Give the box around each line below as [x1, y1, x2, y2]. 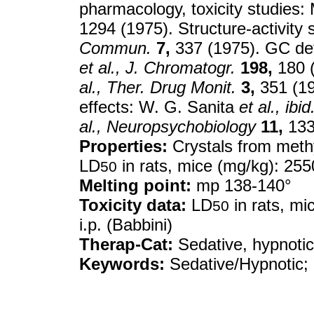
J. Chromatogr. [125, 58, 235, 77]
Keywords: [79, 254, 165, 273]
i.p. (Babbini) [79, 215, 172, 234]
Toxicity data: [79, 196, 186, 214]
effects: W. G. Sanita [79, 97, 239, 116]
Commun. [79, 39, 151, 57]
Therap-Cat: [79, 235, 173, 254]
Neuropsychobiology [107, 117, 256, 136]
